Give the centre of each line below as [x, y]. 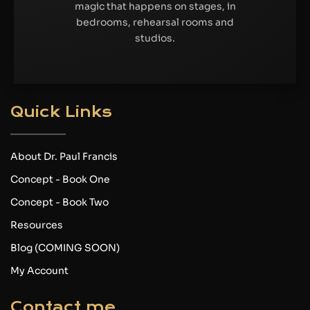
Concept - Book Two [60, 202]
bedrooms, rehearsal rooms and [155, 22]
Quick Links [61, 112]
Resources [37, 225]
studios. [155, 38]
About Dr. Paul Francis [64, 157]
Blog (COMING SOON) [65, 248]
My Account [39, 271]
